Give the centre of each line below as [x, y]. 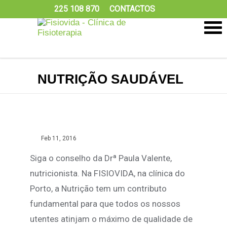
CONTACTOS [132, 9]
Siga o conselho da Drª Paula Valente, [101, 158]
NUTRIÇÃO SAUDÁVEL [110, 79]
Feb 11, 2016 [59, 138]
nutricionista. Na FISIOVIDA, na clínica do [107, 173]
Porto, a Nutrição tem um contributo [98, 188]
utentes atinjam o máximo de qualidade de [111, 219]
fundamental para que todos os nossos [105, 204]
